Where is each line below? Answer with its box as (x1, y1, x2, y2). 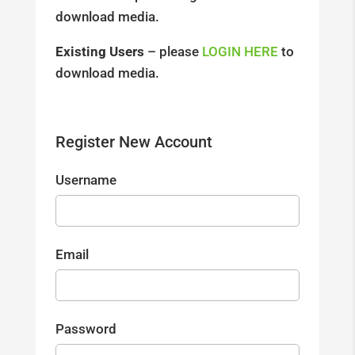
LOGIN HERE (201, 44, 278, 60)
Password (55, 320, 116, 337)
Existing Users (55, 44, 144, 60)
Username (55, 171, 116, 188)
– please (143, 44, 202, 60)
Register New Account (55, 132, 212, 152)
